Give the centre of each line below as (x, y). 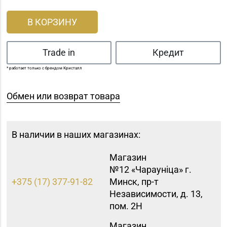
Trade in (59, 53)
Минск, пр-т (134, 181)
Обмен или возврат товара (63, 96)
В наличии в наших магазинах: (76, 135)
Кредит (168, 53)
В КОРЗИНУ (52, 22)
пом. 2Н (126, 206)
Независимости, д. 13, (156, 194)
